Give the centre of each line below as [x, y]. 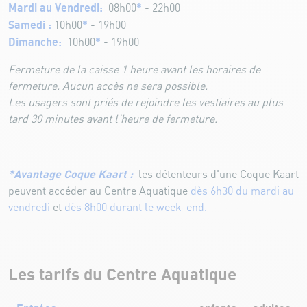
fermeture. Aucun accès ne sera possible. [108, 86]
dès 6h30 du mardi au [242, 191]
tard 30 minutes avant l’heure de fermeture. [113, 119]
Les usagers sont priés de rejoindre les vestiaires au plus [146, 103]
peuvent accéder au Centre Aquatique [99, 191]
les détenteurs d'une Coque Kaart [219, 175]
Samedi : [30, 25]
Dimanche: [36, 42]
